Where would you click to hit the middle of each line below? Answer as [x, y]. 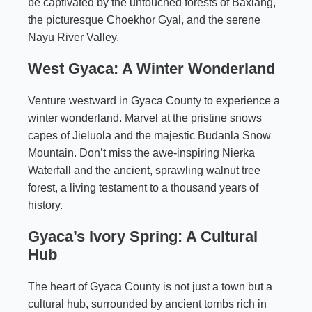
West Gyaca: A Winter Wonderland [151, 69]
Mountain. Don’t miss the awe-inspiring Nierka [141, 153]
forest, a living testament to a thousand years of [143, 188]
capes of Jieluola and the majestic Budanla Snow [149, 136]
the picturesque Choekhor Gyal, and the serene [144, 20]
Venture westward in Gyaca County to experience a [154, 101]
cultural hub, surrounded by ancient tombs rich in [147, 304]
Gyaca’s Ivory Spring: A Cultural [143, 237]
